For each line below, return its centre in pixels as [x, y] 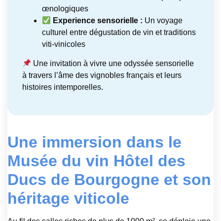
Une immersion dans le [94, 142]
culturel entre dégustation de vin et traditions [119, 33]
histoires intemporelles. [63, 87]
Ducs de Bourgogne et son [109, 179]
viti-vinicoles [64, 44]
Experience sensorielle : [98, 21]
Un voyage [163, 21]
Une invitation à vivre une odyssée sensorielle [113, 64]
